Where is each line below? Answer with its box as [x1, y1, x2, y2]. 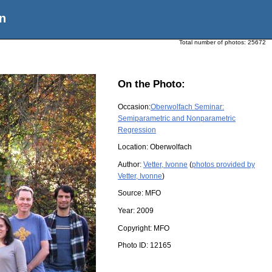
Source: [118, 189, 145, 198]
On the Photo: [118, 78, 185, 90]
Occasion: [118, 102, 151, 111]
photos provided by [192, 160, 255, 169]
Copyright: [118, 223, 154, 233]
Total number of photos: [179, 39, 248, 46]
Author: [118, 160, 143, 169]
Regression [118, 125, 156, 134]
